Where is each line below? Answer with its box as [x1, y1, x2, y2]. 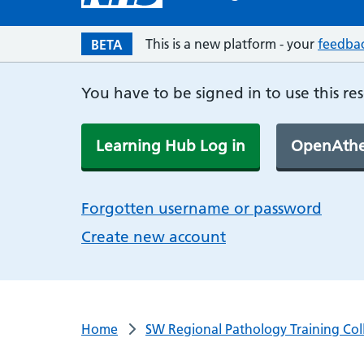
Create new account [81, 227, 226, 246]
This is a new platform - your [145, 36, 318, 52]
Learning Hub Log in [96, 136, 245, 155]
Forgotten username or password [81, 199, 322, 218]
